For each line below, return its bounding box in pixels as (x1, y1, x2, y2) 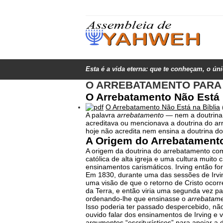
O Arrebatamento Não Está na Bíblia (106, 103, 220, 111)
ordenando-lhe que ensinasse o (86, 195, 188, 203)
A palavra (86, 111, 117, 119)
